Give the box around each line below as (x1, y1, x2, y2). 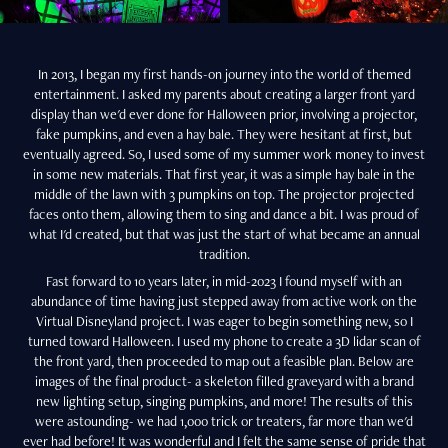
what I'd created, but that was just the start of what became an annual (28, 225, 420, 244)
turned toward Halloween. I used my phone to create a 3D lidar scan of (27, 332, 421, 351)
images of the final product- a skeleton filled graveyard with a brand (34, 372, 414, 391)
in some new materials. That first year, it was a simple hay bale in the (33, 165, 415, 184)
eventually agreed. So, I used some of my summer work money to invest (23, 145, 425, 164)
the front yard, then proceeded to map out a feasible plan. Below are (34, 352, 414, 371)
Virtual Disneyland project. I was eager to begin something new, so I (35, 312, 413, 331)
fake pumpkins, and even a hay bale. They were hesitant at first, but (36, 125, 412, 144)
